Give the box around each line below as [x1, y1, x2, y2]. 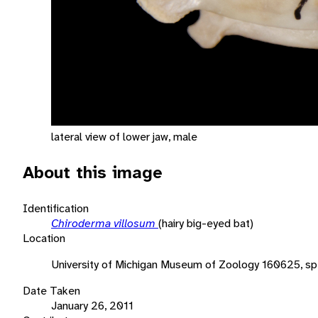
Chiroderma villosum [51, 215, 158, 231]
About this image [23, 160, 163, 184]
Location [23, 230, 65, 246]
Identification [23, 200, 89, 216]
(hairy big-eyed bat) [158, 215, 253, 231]
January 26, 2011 [51, 297, 133, 313]
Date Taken [23, 283, 80, 298]
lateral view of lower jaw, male [51, 128, 197, 144]
